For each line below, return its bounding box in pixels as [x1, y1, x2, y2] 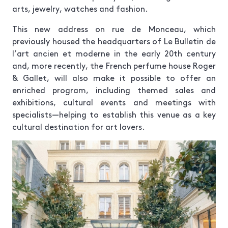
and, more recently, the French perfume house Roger [12, 60, 216, 71]
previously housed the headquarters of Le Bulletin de [12, 35, 216, 46]
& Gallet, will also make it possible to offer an [12, 72, 216, 83]
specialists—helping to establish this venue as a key [12, 108, 216, 120]
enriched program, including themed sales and [12, 84, 216, 95]
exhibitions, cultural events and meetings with [12, 96, 216, 107]
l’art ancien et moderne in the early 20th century [12, 47, 216, 59]
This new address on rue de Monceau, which [12, 23, 216, 34]
